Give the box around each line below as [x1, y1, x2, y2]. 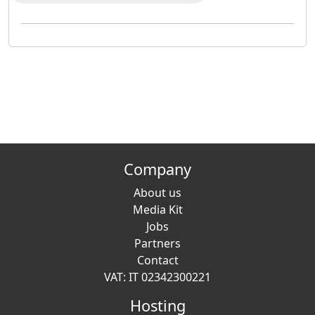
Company [124, 159, 191, 179]
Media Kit [132, 202, 183, 217]
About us [134, 185, 181, 200]
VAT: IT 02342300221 [104, 269, 211, 285]
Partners [134, 236, 181, 251]
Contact [136, 252, 179, 268]
